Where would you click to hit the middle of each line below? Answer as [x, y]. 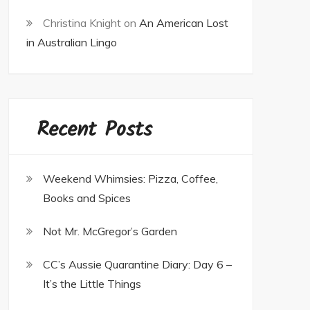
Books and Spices [87, 198]
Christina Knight [82, 23]
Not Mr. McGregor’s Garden [110, 231]
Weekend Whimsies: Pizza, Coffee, [130, 179]
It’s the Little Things [92, 284]
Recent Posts [94, 130]
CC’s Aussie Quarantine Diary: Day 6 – [137, 264]
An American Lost [184, 23]
